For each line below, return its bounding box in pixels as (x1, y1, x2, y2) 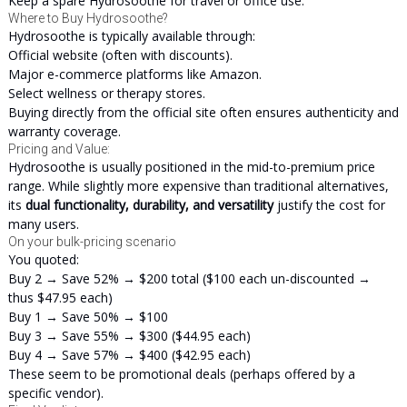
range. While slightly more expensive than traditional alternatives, (7, 177, 389, 194)
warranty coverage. (7, 123, 121, 140)
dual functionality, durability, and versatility (25, 196, 273, 213)
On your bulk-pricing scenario (7, 234, 176, 249)
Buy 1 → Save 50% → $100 (7, 308, 168, 325)
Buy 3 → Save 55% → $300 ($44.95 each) (7, 327, 251, 344)
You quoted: (7, 251, 79, 268)
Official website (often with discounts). (7, 46, 233, 64)
